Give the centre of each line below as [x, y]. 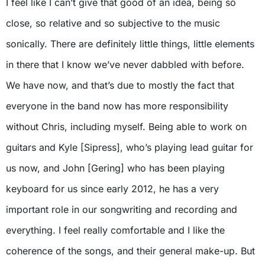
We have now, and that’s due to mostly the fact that [120, 85]
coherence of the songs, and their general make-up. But [130, 251]
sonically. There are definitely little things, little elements [130, 43]
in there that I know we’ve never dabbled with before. [125, 64]
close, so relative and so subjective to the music [113, 23]
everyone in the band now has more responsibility [117, 106]
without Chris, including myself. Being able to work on [126, 126]
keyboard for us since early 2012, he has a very [112, 188]
